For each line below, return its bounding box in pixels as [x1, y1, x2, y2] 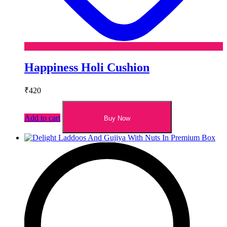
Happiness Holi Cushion [24, 61, 149, 74]
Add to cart [24, 113, 60, 123]
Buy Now [104, 115, 130, 123]
